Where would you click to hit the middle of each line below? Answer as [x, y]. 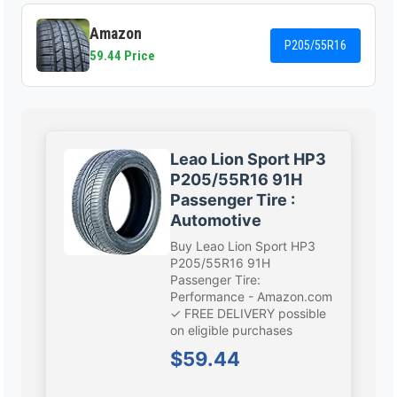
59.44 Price [123, 56]
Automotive [216, 221]
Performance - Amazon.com [252, 297]
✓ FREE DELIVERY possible [249, 314]
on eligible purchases [232, 331]
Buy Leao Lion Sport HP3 [243, 246]
